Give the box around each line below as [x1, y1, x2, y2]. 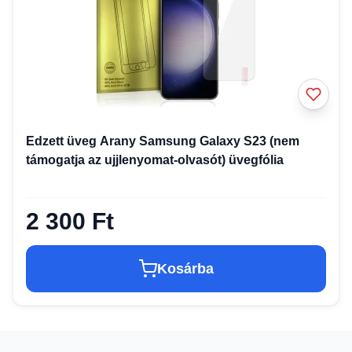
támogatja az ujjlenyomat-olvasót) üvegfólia [26, 152, 284, 167]
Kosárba [157, 260, 214, 277]
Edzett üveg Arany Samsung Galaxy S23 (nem [26, 134, 299, 148]
